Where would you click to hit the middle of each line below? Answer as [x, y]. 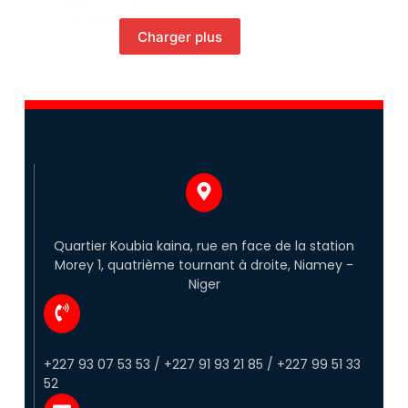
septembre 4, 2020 [139, 19]
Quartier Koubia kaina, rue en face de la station [204, 246]
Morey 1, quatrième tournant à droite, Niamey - [204, 265]
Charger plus [179, 36]
